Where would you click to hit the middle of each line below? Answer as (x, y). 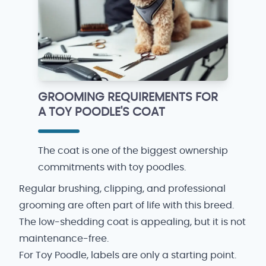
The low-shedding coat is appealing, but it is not (132, 222)
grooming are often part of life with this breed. (126, 205)
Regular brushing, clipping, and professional (122, 189)
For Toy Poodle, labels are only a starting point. (128, 255)
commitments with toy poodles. (112, 167)
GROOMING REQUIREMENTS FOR (128, 97)
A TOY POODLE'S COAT (102, 112)
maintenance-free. (64, 239)
